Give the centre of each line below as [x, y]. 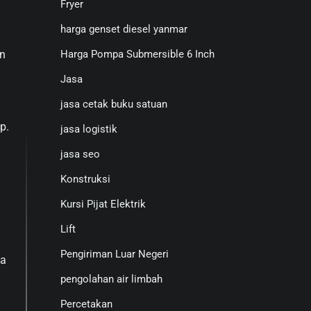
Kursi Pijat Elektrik [103, 204]
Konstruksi [85, 179]
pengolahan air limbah [111, 279]
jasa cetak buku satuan [114, 104]
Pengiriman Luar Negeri [114, 254]
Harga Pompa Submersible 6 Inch [137, 54]
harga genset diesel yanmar [124, 29]
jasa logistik [89, 129]
